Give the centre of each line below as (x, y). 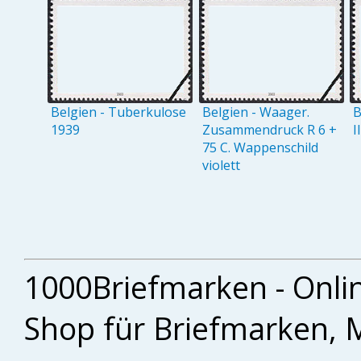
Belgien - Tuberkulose (119, 112)
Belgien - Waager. (255, 112)
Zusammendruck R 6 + (269, 129)
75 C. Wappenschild (260, 147)
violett (221, 165)
